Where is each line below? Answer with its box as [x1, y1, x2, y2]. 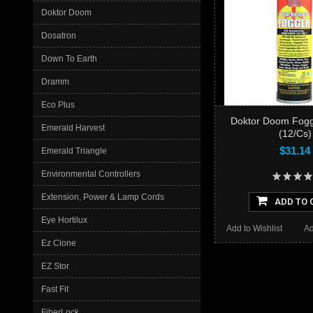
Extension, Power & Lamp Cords [41, 192, 164, 202]
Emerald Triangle [41, 146, 107, 156]
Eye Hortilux [41, 215, 87, 225]
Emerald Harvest [41, 123, 105, 133]
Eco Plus [41, 100, 75, 110]
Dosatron [41, 31, 76, 41]
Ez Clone [41, 238, 76, 248]
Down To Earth [41, 54, 97, 64]
